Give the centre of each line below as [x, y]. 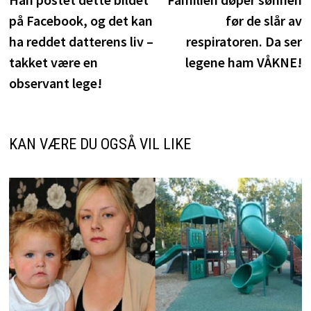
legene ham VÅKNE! [244, 62]
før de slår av [264, 20]
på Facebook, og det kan [81, 20]
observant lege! [55, 83]
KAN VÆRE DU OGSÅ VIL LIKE [100, 144]
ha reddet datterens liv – [81, 41]
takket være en [53, 62]
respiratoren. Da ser [244, 41]
